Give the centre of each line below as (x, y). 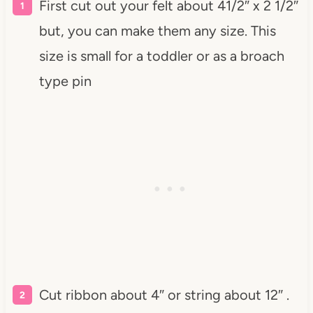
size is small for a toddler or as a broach (161, 56)
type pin (65, 81)
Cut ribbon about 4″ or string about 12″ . (164, 294)
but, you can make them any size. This (157, 30)
